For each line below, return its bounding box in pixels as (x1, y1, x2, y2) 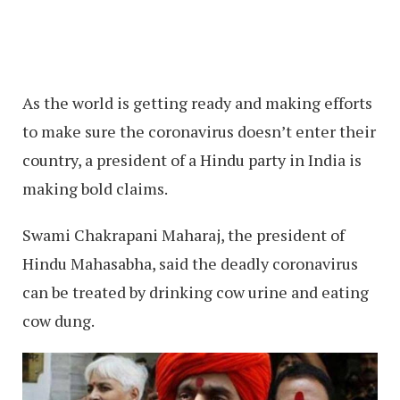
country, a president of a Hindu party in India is (22, 148, 362, 171)
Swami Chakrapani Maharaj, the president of (22, 223, 345, 246)
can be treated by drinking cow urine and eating (22, 280, 369, 303)
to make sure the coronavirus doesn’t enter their (22, 120, 376, 142)
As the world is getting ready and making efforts (22, 91, 372, 113)
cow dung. (22, 309, 95, 331)
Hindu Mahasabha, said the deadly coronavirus (22, 252, 358, 274)
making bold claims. (22, 177, 168, 199)
